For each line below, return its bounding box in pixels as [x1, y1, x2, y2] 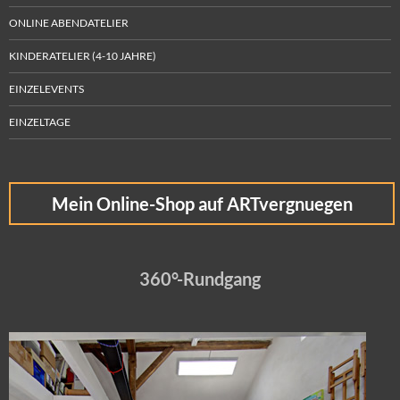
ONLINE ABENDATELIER [9, 15, 129, 29]
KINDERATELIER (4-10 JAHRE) [9, 48, 156, 62]
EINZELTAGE [9, 114, 71, 129]
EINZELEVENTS [9, 81, 84, 96]
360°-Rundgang [139, 267, 261, 289]
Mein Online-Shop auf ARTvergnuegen [51, 192, 353, 214]
